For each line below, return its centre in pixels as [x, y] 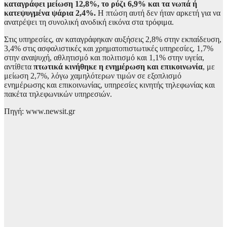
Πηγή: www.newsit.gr [40, 111]
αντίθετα [19, 66]
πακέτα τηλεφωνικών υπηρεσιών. [58, 94]
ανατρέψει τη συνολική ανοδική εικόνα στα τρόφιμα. [89, 22]
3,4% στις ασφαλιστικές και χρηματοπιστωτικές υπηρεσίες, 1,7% [109, 48]
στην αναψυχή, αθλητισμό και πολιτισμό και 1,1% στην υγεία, [104, 57]
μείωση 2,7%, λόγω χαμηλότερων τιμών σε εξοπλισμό [93, 75]
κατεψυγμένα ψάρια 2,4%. [50, 13]
